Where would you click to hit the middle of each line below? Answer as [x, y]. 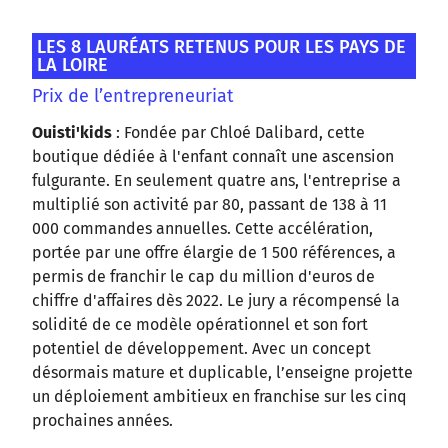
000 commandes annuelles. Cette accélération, [202, 229]
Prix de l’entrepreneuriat [133, 96]
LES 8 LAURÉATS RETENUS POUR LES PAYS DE [221, 47]
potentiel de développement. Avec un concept [201, 349]
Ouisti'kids [72, 133]
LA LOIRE [72, 65]
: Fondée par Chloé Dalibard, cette [238, 133]
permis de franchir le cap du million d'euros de [203, 277]
